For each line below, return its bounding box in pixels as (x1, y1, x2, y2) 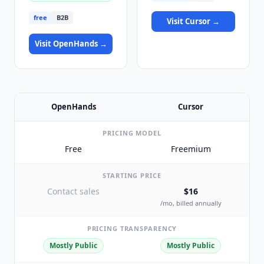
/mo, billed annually (160, 198, 222, 207)
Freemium (170, 143, 211, 155)
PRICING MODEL (103, 128, 161, 138)
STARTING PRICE (103, 171, 161, 180)
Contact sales (47, 186, 100, 197)
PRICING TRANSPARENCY (87, 223, 177, 233)
